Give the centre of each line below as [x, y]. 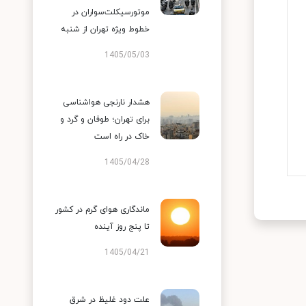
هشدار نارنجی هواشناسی [106, 102]
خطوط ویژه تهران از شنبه [105, 29]
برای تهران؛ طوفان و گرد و [105, 120]
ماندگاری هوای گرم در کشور [102, 210]
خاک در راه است [122, 137]
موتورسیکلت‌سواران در [111, 12]
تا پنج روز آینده [122, 227]
